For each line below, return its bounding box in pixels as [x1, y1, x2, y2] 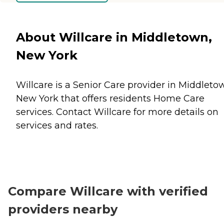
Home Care [153, 92, 204, 104]
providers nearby [8, 201, 117, 216]
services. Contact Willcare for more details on [16, 106, 218, 117]
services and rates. [16, 119, 98, 131]
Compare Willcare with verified [8, 183, 208, 198]
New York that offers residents [16, 92, 153, 104]
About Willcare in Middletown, [16, 29, 212, 44]
